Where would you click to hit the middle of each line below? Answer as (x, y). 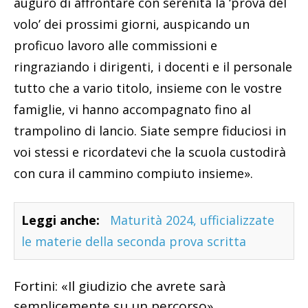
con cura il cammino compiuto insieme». (133, 174)
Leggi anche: (60, 220)
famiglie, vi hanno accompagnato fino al (132, 110)
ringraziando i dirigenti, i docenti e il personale (153, 67)
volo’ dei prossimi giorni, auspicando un (132, 24)
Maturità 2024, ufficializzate (192, 220)
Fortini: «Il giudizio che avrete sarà (120, 286)
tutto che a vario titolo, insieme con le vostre (148, 88)
